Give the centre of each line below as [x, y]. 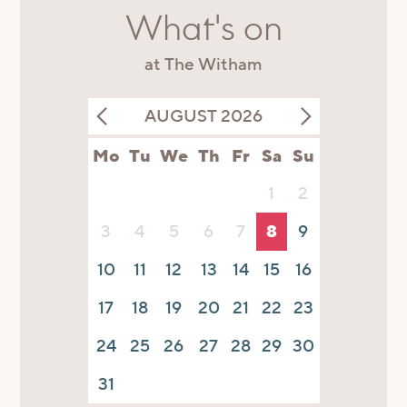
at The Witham [203, 64]
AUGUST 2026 [203, 116]
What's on [203, 30]
